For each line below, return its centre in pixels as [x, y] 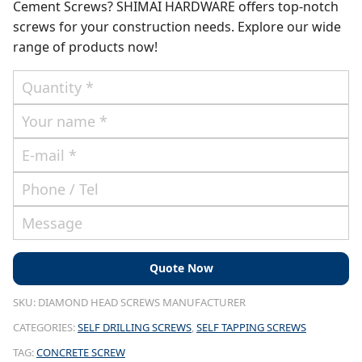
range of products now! [85, 47]
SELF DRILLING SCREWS [135, 327]
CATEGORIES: [45, 327]
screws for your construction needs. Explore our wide [177, 27]
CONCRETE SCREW [81, 352]
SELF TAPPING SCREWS [251, 327]
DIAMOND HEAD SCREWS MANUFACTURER [142, 302]
